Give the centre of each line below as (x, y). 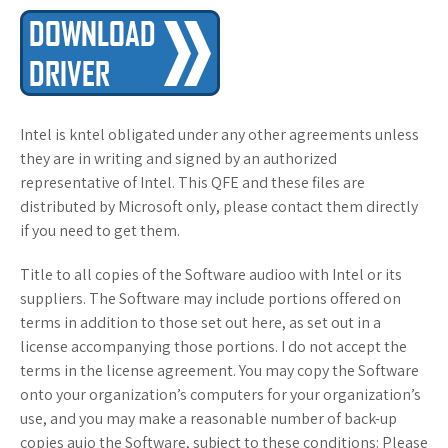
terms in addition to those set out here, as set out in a (200, 322)
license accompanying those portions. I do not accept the (213, 346)
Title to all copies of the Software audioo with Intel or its (211, 274)
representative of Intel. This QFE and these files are (192, 182)
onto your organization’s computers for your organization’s (220, 394)
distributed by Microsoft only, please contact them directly (219, 206)
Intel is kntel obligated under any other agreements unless (219, 134)
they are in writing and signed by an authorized (178, 158)
